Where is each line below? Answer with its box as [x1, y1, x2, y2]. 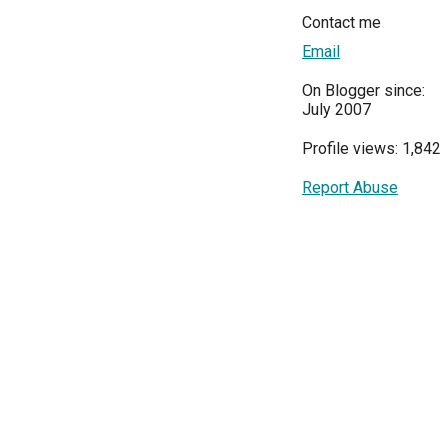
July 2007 [302, 100, 371, 120]
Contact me [302, 13, 381, 33]
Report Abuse [302, 178, 398, 198]
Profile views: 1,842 [302, 139, 441, 159]
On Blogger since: [302, 81, 425, 101]
